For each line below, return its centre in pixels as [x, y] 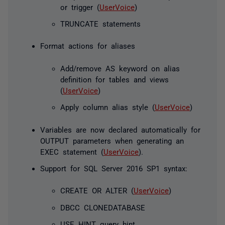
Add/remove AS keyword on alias [120, 68]
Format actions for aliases [88, 46]
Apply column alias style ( [107, 107]
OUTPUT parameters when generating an [112, 140]
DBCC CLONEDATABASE [103, 207]
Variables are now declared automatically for [120, 129]
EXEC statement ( [72, 151]
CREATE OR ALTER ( [97, 190]
